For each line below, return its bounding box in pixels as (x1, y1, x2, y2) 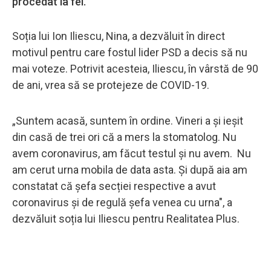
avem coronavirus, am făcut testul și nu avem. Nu (12, 146, 251, 160)
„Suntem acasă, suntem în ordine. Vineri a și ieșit (12, 114, 243, 127)
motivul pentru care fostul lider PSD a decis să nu (12, 45, 247, 59)
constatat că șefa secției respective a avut (12, 179, 216, 192)
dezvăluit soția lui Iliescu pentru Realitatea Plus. (12, 212, 242, 225)
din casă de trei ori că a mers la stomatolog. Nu (12, 130, 237, 143)
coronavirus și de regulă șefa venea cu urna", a (12, 195, 232, 209)
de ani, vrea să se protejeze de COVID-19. (12, 78, 209, 91)
